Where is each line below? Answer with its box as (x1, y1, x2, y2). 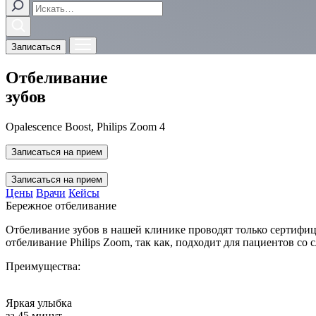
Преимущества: (6, 260, 80, 272)
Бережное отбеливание (6, 199, 116, 212)
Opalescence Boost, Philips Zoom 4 (6, 120, 165, 133)
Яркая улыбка (6, 296, 72, 309)
